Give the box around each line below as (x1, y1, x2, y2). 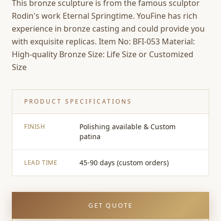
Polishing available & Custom (79, 122, 176, 131)
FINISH (24, 122, 45, 131)
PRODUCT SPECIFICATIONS (24, 97, 132, 106)
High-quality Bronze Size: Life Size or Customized (12, 49, 193, 60)
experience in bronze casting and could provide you (12, 23, 205, 34)
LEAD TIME (24, 158, 58, 167)
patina (79, 132, 101, 141)
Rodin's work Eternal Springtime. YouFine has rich (12, 10, 197, 21)
